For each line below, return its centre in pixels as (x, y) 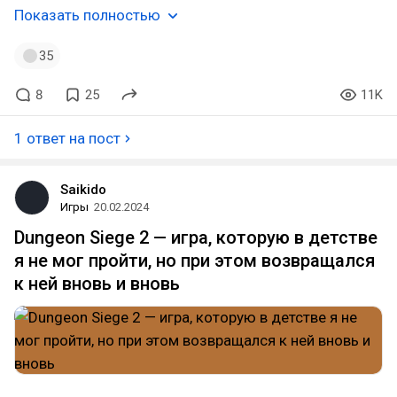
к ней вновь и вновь (97, 284)
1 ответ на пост (67, 138)
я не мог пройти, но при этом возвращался (195, 261)
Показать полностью (87, 15)
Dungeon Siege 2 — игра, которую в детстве (196, 237)
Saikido (83, 190)
